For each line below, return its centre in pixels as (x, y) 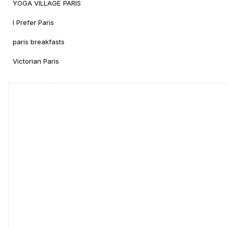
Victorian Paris (36, 61)
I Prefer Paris (33, 22)
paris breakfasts (39, 41)
